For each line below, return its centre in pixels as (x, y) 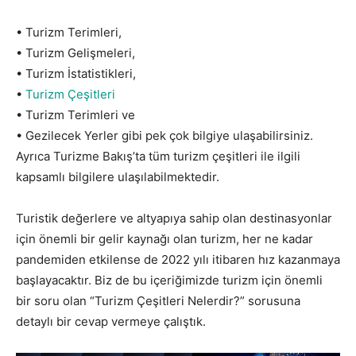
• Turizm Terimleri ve (75, 114)
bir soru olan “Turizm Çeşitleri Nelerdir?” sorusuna (158, 300)
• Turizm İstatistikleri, (76, 73)
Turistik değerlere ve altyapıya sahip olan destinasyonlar (174, 218)
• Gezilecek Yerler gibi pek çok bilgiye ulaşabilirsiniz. (164, 135)
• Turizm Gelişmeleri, (75, 52)
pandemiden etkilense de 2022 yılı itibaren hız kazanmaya (178, 259)
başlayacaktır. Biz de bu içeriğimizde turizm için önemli (169, 280)
